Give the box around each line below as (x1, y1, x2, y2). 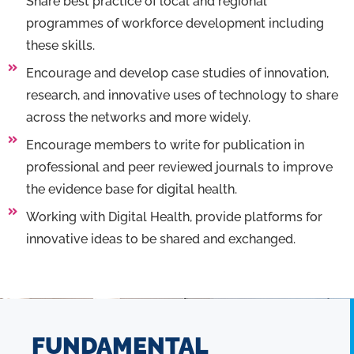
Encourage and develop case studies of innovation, (25, 65, 329, 81)
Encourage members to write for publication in (25, 137, 304, 153)
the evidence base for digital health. (25, 181, 237, 197)
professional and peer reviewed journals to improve (25, 159, 333, 175)
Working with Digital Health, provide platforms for (25, 209, 322, 224)
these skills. (25, 37, 95, 53)
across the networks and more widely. (25, 109, 250, 125)
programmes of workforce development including (25, 15, 324, 31)
